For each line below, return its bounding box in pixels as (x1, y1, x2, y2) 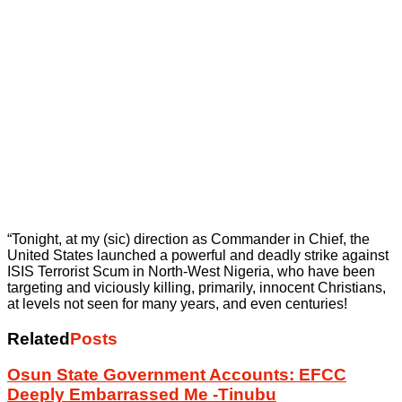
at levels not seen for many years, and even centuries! (7, 296, 347, 311)
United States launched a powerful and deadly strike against (7, 248, 389, 263)
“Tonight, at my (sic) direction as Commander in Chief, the (7, 232, 370, 247)
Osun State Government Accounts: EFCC (7, 365, 346, 385)
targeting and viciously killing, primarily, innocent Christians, (7, 280, 386, 295)
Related (7, 328, 70, 348)
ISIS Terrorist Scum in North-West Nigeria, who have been (7, 264, 375, 279)
